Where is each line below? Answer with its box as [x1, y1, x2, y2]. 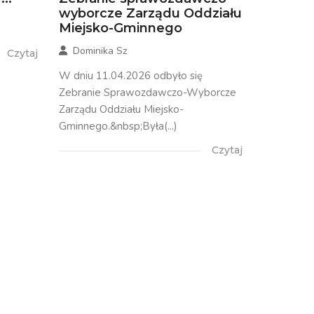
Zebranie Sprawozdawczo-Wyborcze [58, 86, 236, 100]
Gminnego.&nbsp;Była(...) [58, 119, 177, 134]
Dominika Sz [72, 44, 127, 58]
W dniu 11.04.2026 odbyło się [58, 69, 203, 83]
